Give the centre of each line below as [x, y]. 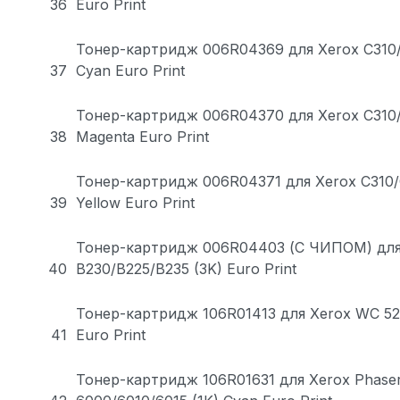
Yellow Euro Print [135, 202]
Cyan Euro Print [130, 70]
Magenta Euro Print [142, 136]
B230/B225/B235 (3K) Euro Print [186, 268]
